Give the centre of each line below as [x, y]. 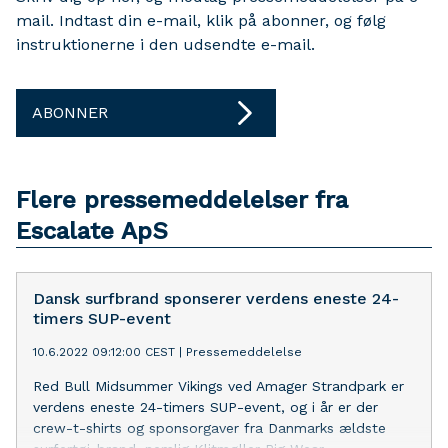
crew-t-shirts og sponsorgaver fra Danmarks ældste [209, 427]
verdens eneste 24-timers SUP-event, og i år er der [205, 406]
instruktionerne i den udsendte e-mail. [165, 44]
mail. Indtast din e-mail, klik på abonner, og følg [201, 20]
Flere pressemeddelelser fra [182, 199]
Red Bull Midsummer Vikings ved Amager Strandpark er [218, 385]
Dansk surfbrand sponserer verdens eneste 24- [216, 298]
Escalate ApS [92, 230]
